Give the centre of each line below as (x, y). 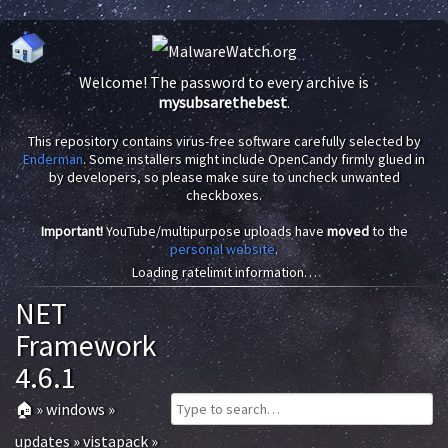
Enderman (53, 159)
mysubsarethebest (222, 102)
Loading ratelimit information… (224, 272)
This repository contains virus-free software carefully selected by (224, 141)
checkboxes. (224, 195)
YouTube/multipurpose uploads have (214, 231)
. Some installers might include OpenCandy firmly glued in (254, 159)
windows (75, 409)
